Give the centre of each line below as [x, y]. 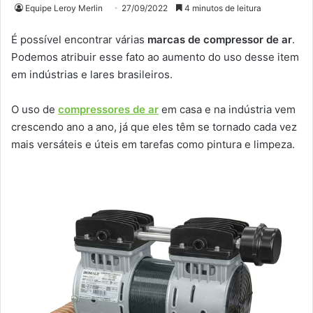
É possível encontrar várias [79, 40]
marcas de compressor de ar [220, 40]
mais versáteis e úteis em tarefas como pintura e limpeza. [153, 145]
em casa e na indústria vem [227, 110]
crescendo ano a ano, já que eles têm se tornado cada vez [154, 127]
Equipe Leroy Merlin [64, 8]
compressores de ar [108, 110]
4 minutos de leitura [222, 8]
